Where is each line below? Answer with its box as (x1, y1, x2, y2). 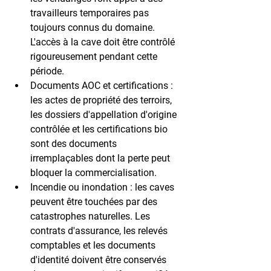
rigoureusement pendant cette (30, 50, 160, 62)
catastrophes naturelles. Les (30, 210, 152, 222)
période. (30, 65, 64, 77)
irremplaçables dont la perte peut (30, 152, 172, 164)
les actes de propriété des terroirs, (30, 94, 174, 106)
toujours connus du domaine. (30, 21, 157, 33)
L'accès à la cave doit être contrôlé (30, 36, 177, 48)
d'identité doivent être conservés (30, 253, 169, 266)
